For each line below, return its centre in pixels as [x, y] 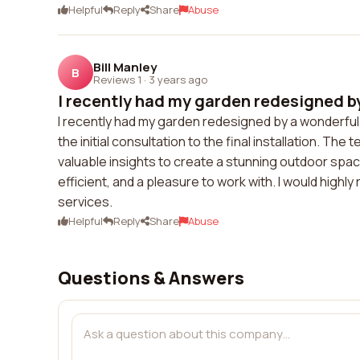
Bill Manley [125, 67]
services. [85, 202]
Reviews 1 [117, 79]
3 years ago [178, 79]
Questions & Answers [151, 278]
